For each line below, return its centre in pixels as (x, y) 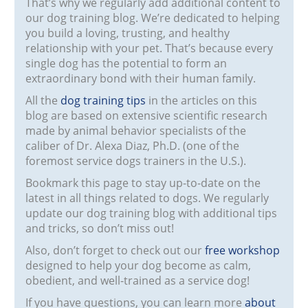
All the (43, 100)
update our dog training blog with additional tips (152, 213)
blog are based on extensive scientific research (147, 115)
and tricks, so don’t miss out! (100, 228)
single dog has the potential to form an (126, 63)
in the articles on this (202, 100)
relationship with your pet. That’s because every (150, 48)
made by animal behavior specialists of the (136, 131)
